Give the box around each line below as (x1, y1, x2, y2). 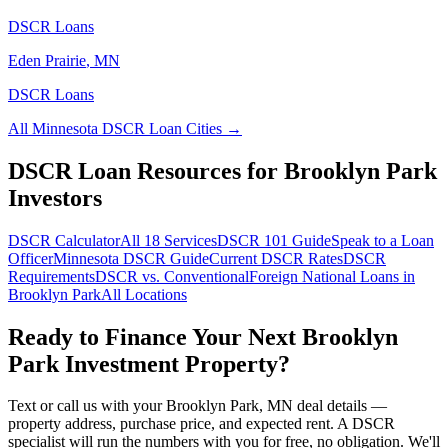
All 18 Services (120, 231, 217, 249)
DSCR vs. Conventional (95, 267, 249, 285)
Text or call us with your (8, 397, 166, 415)
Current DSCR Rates (209, 249, 343, 267)
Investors (8, 184, 102, 211)
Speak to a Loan (331, 231, 434, 249)
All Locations (101, 285, 187, 303)
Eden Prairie (8, 51, 86, 69)
